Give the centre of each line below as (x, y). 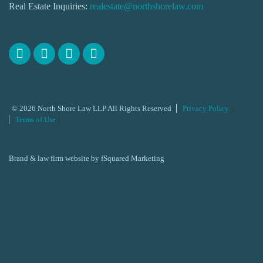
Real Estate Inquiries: (49, 6)
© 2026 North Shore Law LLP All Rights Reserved (92, 108)
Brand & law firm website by (55, 158)
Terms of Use (36, 119)
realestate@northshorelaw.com (146, 6)
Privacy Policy (206, 108)
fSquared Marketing (133, 158)
